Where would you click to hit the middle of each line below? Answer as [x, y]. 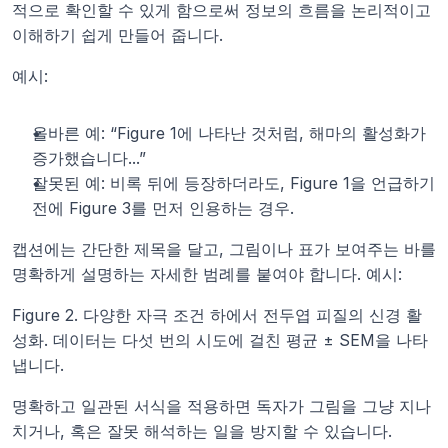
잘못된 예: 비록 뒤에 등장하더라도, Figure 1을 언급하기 [233, 183]
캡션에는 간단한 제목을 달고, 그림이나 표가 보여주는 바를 [224, 249]
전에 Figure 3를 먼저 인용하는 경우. [163, 208]
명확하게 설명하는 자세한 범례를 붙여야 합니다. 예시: [207, 274]
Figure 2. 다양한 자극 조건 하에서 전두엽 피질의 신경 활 [217, 315]
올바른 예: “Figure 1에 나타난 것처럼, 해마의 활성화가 [229, 133]
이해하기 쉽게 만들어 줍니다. [117, 35]
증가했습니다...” [89, 158]
